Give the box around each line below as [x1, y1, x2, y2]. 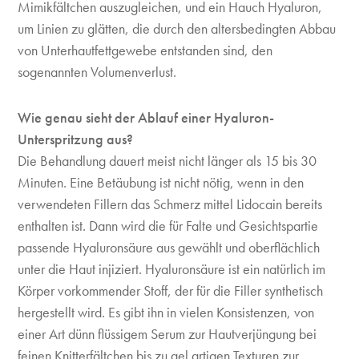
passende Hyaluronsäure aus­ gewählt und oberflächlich [18, 238, 321, 256]
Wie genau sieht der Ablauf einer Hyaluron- [18, 108, 275, 127]
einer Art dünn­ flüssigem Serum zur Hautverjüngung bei [18, 325, 317, 343]
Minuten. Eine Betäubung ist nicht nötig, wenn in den [18, 173, 305, 192]
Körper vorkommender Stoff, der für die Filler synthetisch [18, 281, 324, 300]
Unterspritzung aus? [18, 130, 134, 148]
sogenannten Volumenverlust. [18, 63, 177, 81]
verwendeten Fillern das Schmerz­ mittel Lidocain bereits [18, 195, 323, 213]
